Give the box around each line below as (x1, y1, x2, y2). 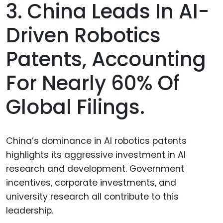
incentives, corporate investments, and (6, 177, 176, 189)
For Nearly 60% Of (6, 69, 180, 98)
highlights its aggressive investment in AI (6, 149, 186, 161)
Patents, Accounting (6, 45, 206, 74)
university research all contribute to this (6, 191, 179, 203)
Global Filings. (6, 93, 145, 121)
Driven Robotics (6, 21, 161, 50)
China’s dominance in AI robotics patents (6, 135, 187, 147)
